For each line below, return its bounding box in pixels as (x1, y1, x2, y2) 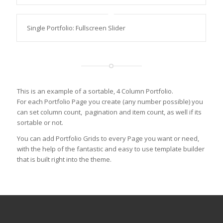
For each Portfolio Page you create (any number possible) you (16, 97, 203, 106)
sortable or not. (16, 118, 63, 127)
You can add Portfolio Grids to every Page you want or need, (16, 134, 199, 143)
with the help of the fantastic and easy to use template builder (16, 144, 205, 154)
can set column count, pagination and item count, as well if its (16, 108, 202, 116)
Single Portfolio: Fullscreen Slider (26, 23, 125, 32)
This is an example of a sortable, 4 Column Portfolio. (16, 87, 173, 96)
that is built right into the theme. (16, 155, 111, 164)
